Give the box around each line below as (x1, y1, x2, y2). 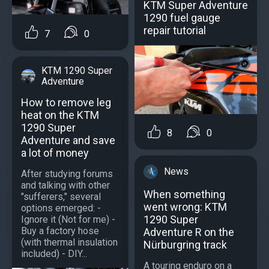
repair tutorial (144, 24, 206, 37)
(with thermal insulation (21, 236, 118, 248)
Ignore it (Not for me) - (21, 213, 115, 225)
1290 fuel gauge (144, 11, 220, 25)
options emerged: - (21, 202, 101, 214)
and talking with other (21, 179, 110, 191)
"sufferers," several (21, 190, 101, 202)
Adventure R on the (144, 226, 234, 239)
